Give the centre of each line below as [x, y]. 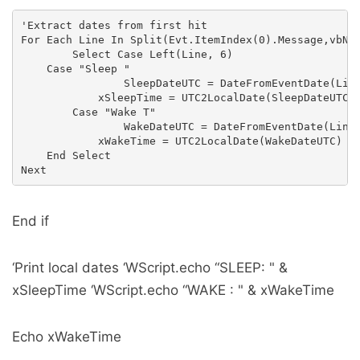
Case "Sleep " [75, 68]
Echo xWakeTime [67, 337]
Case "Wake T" [88, 112]
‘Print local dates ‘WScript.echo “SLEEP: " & [150, 268]
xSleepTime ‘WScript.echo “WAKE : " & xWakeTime [173, 290]
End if [31, 221]
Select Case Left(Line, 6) [127, 54]
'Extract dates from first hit [114, 25]
